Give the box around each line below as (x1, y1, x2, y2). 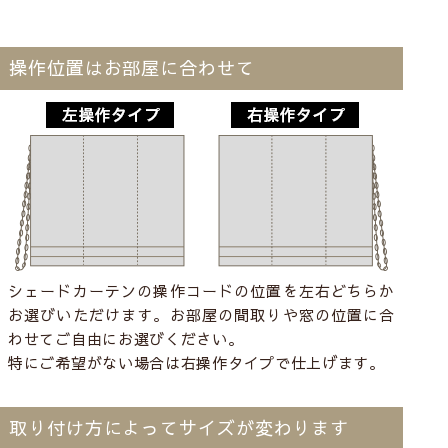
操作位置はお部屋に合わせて (9, 55, 255, 81)
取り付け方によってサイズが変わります (9, 415, 350, 441)
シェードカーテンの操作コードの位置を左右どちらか (8, 279, 396, 301)
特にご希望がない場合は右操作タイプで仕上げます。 (8, 351, 385, 373)
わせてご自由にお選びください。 (8, 327, 244, 349)
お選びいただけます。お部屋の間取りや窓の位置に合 (8, 303, 396, 325)
